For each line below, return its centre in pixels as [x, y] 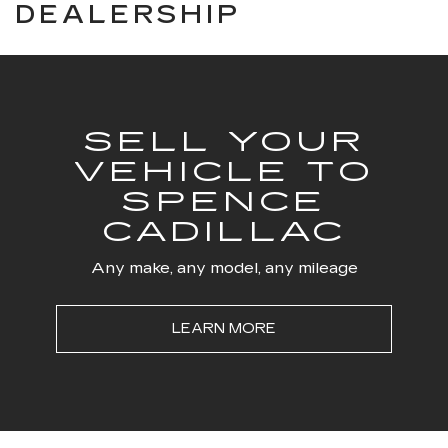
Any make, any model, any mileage [224, 267]
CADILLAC [224, 232]
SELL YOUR [224, 142]
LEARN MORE [224, 328]
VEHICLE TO [224, 172]
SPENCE [224, 202]
